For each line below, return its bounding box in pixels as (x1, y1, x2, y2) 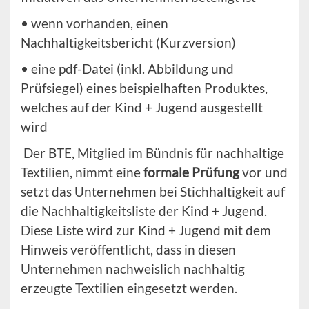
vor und (239, 164, 288, 181)
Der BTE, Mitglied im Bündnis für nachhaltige (21, 145, 284, 161)
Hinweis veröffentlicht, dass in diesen (21, 241, 236, 258)
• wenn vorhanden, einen (21, 15, 168, 32)
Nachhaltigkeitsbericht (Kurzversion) (21, 34, 236, 51)
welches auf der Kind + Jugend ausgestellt (21, 99, 263, 116)
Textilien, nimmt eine (21, 164, 143, 181)
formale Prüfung (143, 164, 239, 181)
